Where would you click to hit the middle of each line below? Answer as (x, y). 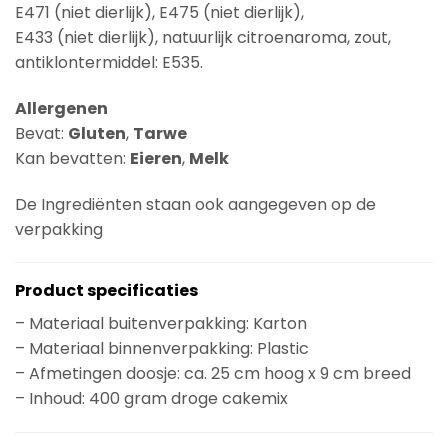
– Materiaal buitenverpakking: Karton (161, 324)
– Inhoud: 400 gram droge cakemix (151, 399)
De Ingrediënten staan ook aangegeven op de (195, 204)
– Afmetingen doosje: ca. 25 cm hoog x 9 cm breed (213, 374)
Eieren (156, 158)
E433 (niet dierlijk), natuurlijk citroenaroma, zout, (203, 37)
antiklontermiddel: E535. (109, 62)
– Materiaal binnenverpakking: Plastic (162, 349)
